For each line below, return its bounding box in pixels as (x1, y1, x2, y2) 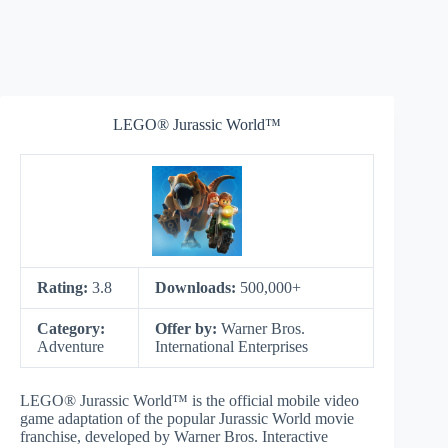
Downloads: (155, 279, 240, 296)
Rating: (37, 279, 92, 296)
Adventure (37, 338, 104, 355)
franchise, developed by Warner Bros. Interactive (20, 428, 328, 445)
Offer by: (155, 320, 221, 337)
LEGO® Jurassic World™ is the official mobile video (20, 392, 359, 409)
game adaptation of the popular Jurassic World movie (20, 410, 354, 427)
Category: (37, 320, 105, 337)
